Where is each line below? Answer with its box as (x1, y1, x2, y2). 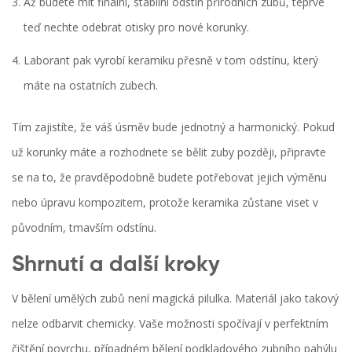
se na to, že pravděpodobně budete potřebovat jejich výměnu (12, 170, 327, 185)
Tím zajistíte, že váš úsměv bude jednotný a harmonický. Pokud (12, 119, 335, 135)
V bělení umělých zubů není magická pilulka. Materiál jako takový (12, 291, 339, 306)
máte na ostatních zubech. (24, 78, 158, 93)
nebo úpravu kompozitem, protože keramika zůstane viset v (12, 195, 318, 211)
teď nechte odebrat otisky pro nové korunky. (24, 20, 249, 35)
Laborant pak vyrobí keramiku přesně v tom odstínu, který (24, 53, 318, 68)
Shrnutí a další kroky (12, 254, 220, 277)
